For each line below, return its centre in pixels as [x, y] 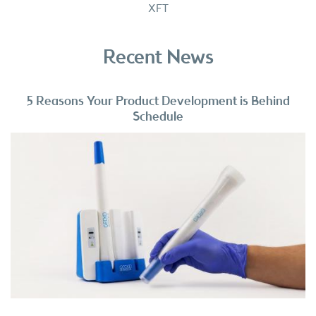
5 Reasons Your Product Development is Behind [158, 102]
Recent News [158, 58]
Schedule [158, 117]
